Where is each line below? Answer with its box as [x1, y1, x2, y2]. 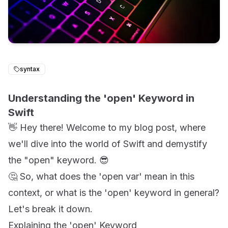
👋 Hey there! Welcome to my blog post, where [8, 122, 206, 133]
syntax [20, 65, 40, 73]
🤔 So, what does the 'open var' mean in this [8, 171, 194, 182]
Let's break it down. [8, 204, 93, 214]
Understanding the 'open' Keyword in [8, 92, 194, 104]
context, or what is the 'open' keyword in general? [8, 187, 219, 198]
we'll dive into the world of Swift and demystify [8, 138, 207, 149]
